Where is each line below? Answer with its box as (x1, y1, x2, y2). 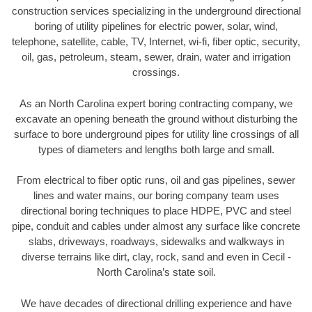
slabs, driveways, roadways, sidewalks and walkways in (28, 235, 284, 248)
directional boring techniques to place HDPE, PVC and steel (21, 205, 291, 217)
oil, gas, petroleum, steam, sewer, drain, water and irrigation (22, 51, 290, 63)
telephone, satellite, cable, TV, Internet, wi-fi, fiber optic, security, (12, 36, 300, 48)
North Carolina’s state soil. (96, 266, 216, 279)
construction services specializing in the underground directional (11, 5, 301, 17)
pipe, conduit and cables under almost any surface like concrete (12, 220, 300, 233)
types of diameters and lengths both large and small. (38, 143, 274, 155)
